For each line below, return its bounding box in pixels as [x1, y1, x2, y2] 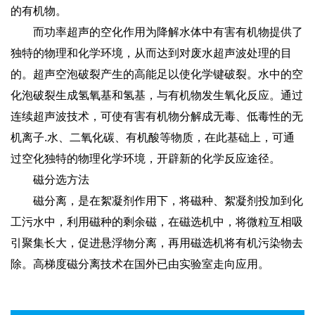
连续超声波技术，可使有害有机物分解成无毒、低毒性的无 [11, 110, 303, 122]
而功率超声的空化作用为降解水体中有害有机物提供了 [11, 25, 303, 38]
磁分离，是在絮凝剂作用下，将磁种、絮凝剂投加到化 [11, 194, 303, 207]
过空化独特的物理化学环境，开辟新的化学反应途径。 [11, 152, 281, 165]
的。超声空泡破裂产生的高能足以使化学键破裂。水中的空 [11, 67, 303, 80]
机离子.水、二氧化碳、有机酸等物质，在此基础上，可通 [11, 131, 295, 143]
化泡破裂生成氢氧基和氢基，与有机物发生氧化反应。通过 [11, 89, 303, 101]
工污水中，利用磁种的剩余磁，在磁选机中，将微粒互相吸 [11, 215, 303, 228]
